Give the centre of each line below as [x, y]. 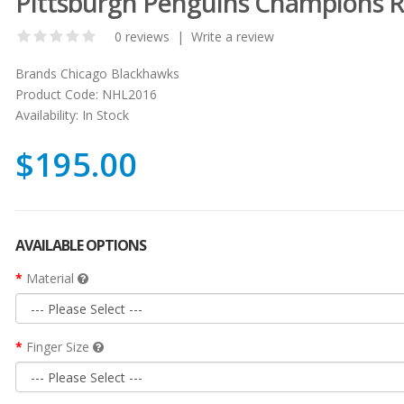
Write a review [232, 36]
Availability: [46, 115]
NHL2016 [127, 94]
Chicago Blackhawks [119, 73]
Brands [36, 73]
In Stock [103, 115]
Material [51, 278]
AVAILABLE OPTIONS [80, 245]
